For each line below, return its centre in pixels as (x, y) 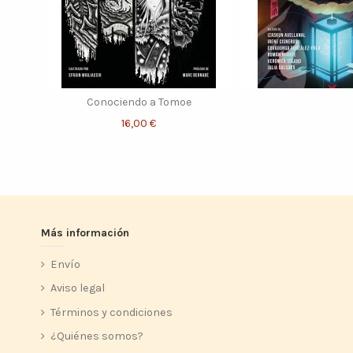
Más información (85, 233)
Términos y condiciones (111, 312)
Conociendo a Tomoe (139, 102)
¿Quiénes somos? (97, 336)
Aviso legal (78, 288)
